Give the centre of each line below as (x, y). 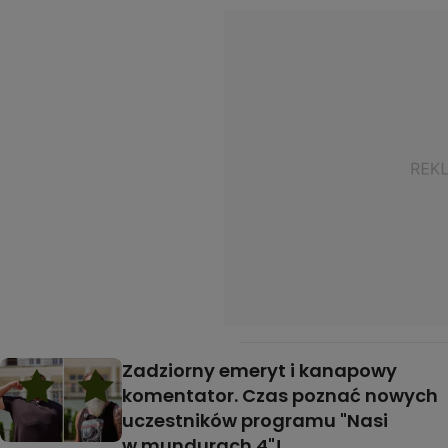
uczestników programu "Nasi (255, 420)
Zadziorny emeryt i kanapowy (259, 370)
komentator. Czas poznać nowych (280, 395)
